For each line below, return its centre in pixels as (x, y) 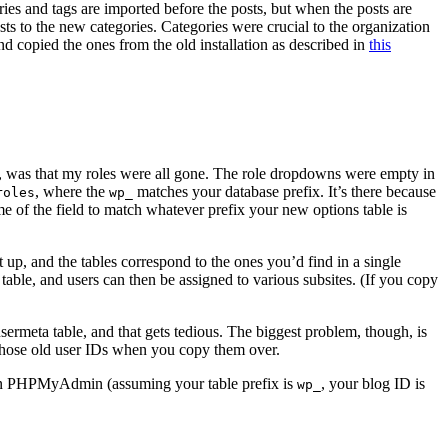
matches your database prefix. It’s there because (284, 192)
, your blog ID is (373, 384)
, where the (72, 192)
